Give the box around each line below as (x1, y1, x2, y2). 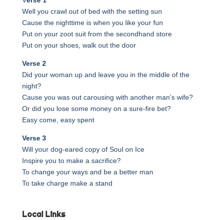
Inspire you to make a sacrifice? (22, 156, 121, 165)
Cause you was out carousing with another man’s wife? (22, 93, 193, 101)
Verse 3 (22, 134, 46, 142)
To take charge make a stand (22, 179, 112, 187)
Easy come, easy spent (22, 115, 94, 124)
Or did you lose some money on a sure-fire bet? (22, 104, 171, 112)
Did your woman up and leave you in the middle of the (22, 70, 190, 79)
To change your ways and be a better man (22, 167, 153, 176)
